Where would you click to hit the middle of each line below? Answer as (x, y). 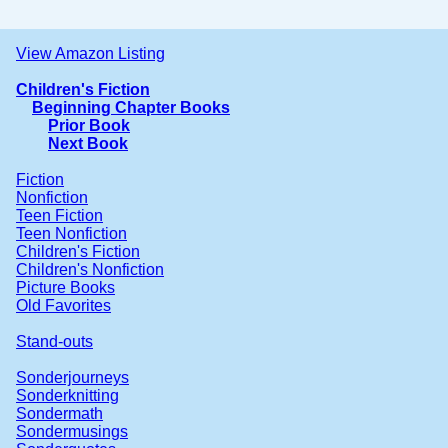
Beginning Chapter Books (131, 107)
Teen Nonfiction (71, 233)
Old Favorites (63, 305)
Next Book (88, 143)
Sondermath (59, 413)
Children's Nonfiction (90, 269)
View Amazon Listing (90, 53)
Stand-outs (54, 341)
